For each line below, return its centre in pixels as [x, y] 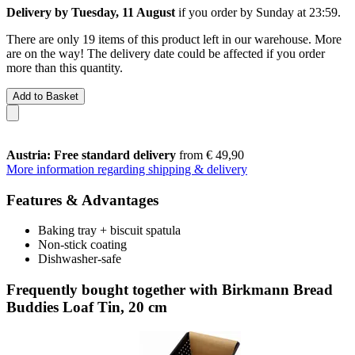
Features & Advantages [82, 200]
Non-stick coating [82, 245]
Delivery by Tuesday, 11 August [91, 12]
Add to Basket [46, 96]
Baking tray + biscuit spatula [109, 231]
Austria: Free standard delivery [91, 155]
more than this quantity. [65, 67]
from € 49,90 [210, 155]
